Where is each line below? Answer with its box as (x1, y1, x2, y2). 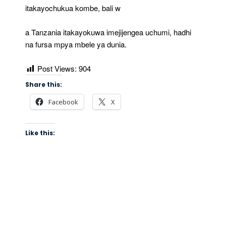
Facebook (48, 97, 78, 107)
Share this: (25, 80, 62, 89)
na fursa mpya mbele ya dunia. (25, 39, 127, 50)
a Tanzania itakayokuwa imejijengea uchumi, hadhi (25, 27, 191, 38)
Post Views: (37, 63, 77, 74)
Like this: (25, 129, 55, 138)
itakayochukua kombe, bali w (25, 3, 121, 14)
